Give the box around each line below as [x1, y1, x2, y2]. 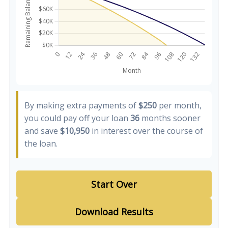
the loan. [24, 138, 58, 149]
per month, [157, 100, 202, 111]
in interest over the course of [90, 125, 203, 136]
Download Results [75, 206, 153, 218]
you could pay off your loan [24, 112, 130, 124]
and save [24, 125, 60, 136]
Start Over [91, 178, 137, 190]
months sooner [139, 112, 201, 124]
